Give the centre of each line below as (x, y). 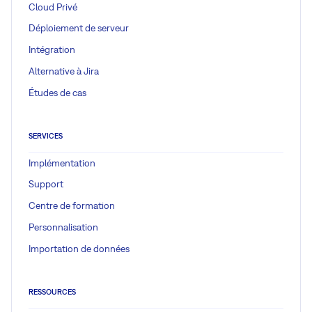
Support (46, 184)
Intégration (52, 50)
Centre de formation (72, 206)
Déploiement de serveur (79, 28)
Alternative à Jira (64, 71)
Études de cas (57, 92)
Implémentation (62, 163)
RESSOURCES (52, 291)
